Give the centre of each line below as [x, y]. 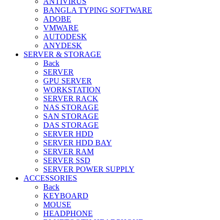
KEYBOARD [66, 195]
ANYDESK [63, 45]
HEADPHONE [68, 213]
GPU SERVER [68, 81]
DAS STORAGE [71, 125]
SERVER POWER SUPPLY [89, 169]
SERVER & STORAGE [62, 54]
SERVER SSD [67, 160]
